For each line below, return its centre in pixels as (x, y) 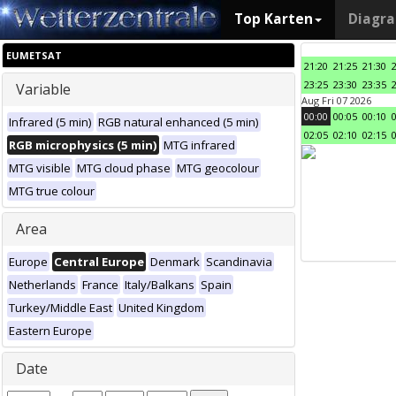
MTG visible (40, 168)
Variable (43, 89)
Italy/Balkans (160, 285)
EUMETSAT (34, 55)
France (100, 285)
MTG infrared (199, 145)
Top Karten (274, 19)
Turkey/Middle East (61, 308)
